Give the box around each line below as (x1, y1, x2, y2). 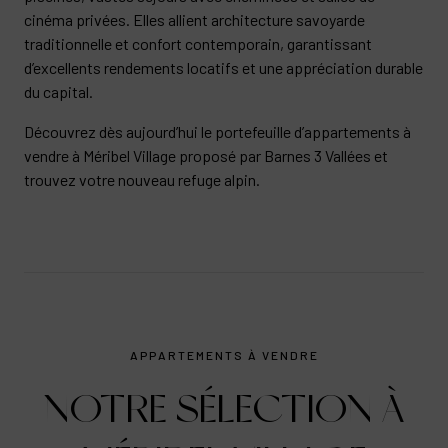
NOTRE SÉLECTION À (44, 384, 404, 432)
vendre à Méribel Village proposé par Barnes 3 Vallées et (24, 146, 388, 165)
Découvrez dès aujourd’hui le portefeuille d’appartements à (24, 122, 411, 141)
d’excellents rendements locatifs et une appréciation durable (24, 58, 423, 77)
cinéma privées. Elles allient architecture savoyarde (24, 10, 365, 29)
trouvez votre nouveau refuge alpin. (24, 170, 260, 189)
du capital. (24, 82, 93, 101)
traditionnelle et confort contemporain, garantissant (24, 34, 372, 53)
